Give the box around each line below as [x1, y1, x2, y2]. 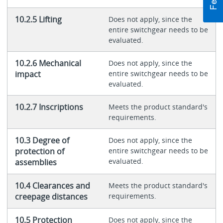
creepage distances [14, 191, 88, 203]
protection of [14, 146, 64, 157]
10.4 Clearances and [14, 180, 90, 192]
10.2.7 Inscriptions [14, 102, 83, 113]
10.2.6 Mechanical [14, 58, 81, 69]
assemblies [14, 157, 57, 168]
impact [14, 69, 41, 80]
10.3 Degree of [14, 135, 69, 146]
